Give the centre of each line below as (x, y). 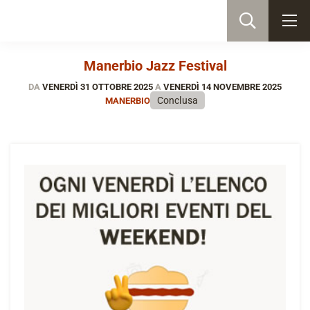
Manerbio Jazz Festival (155, 66)
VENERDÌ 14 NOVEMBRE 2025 (221, 87)
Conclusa (177, 100)
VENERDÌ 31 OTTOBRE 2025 (98, 87)
